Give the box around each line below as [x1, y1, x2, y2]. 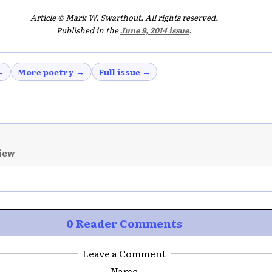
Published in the [56, 24, 120, 36]
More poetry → [18, 65, 85, 78]
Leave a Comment [82, 245, 166, 260]
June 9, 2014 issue [120, 24, 189, 36]
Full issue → [98, 65, 151, 78]
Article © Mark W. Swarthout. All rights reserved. [30, 11, 218, 23]
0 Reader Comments [66, 214, 182, 231]
